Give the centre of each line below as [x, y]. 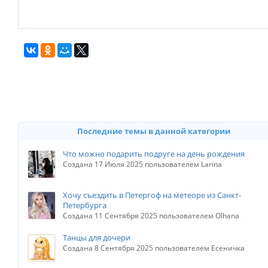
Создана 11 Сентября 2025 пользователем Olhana [151, 216]
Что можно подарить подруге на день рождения [154, 154]
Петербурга [85, 205]
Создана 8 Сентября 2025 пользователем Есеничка [154, 248]
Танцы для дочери [97, 237]
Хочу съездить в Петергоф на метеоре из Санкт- [152, 195]
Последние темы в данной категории [153, 131]
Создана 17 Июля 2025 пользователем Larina [142, 164]
